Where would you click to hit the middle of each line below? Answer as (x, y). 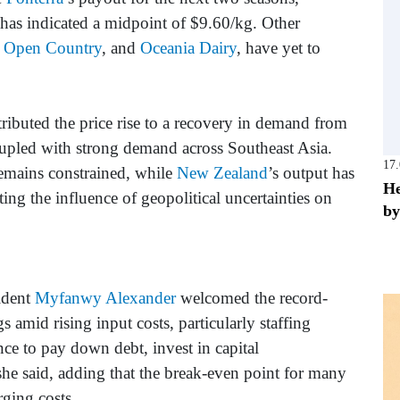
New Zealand (222, 173)
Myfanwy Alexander (105, 298)
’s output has (311, 173)
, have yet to (279, 48)
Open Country (53, 48)
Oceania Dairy (188, 48)
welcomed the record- (252, 298)
